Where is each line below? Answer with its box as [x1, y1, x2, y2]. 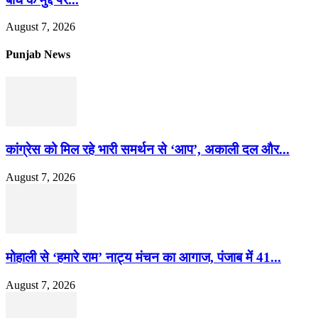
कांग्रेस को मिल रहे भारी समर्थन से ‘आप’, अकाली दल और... [6, 142, 290, 158]
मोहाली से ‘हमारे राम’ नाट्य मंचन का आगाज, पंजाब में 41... [6, 249, 281, 265]
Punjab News [6, 48, 70, 61]
